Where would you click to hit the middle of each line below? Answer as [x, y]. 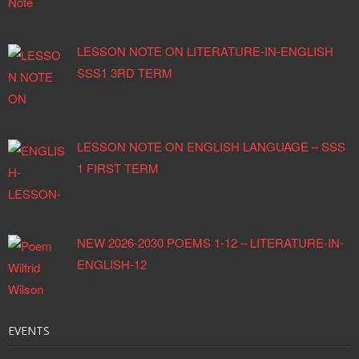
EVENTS [29, 331]
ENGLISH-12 [112, 264]
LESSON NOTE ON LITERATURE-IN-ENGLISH [206, 51]
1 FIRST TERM [118, 168]
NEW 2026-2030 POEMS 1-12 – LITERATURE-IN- [211, 242]
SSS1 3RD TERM [125, 73]
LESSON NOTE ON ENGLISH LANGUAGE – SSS [212, 147]
